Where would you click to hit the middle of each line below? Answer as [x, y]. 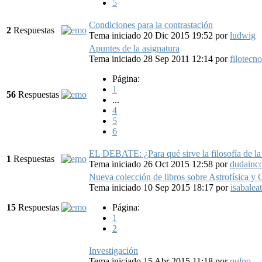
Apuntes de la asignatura [134, 48]
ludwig [243, 35]
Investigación [113, 250]
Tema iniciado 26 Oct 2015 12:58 [152, 164]
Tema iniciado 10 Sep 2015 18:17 [152, 187]
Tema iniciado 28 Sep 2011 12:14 [152, 58]
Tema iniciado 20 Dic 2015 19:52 [152, 35]
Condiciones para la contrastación [151, 25]
